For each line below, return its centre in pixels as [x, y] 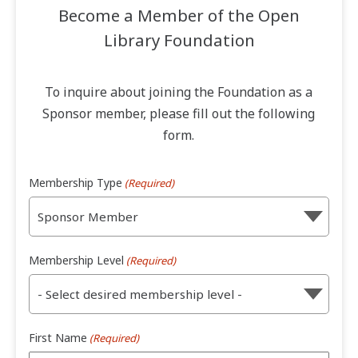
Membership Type [76, 183]
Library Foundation [179, 40]
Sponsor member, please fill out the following [179, 114]
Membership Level [76, 261]
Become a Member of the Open [179, 16]
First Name [58, 338]
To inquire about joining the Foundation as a [179, 92]
